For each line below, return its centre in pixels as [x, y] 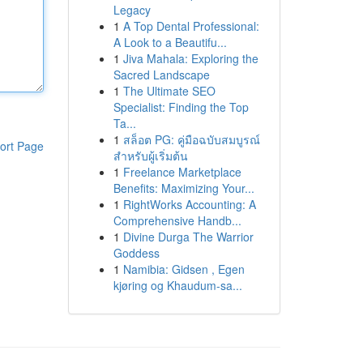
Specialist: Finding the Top [181, 107]
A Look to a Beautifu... [170, 42]
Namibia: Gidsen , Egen [184, 269]
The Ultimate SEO [169, 91]
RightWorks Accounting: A [189, 204]
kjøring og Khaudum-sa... [177, 285]
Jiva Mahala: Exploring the [190, 58]
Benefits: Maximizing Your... [184, 188]
